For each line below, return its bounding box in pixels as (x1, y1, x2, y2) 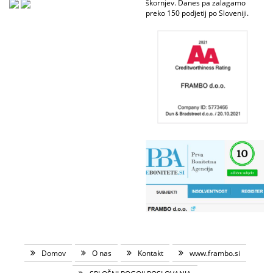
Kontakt (137, 248, 163, 259)
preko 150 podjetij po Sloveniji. (146, 8, 249, 18)
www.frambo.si (189, 248, 240, 259)
